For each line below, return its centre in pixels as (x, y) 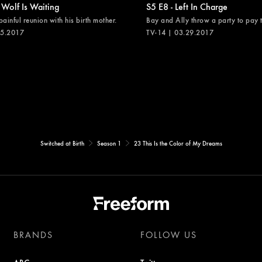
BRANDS (34, 235)
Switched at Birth (62, 143)
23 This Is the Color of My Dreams (178, 143)
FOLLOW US (168, 235)
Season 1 (109, 143)
